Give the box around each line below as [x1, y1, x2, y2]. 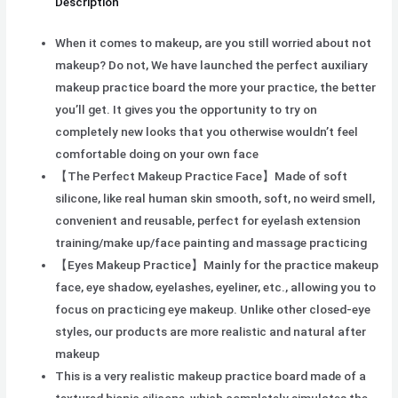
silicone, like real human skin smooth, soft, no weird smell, [55, 190, 376, 205]
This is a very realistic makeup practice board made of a [55, 368, 367, 383]
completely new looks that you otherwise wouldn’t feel [55, 123, 359, 139]
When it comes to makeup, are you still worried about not [55, 35, 372, 50]
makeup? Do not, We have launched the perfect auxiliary [55, 57, 369, 72]
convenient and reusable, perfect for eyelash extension [55, 212, 362, 227]
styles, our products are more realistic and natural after [55, 323, 367, 338]
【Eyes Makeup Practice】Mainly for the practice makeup [55, 257, 379, 272]
